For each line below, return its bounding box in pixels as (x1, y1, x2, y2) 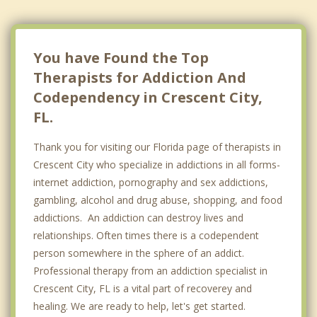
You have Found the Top (33, 47, 209, 67)
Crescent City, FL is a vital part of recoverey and (33, 281, 252, 295)
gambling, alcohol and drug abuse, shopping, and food (33, 192, 282, 207)
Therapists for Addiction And (33, 67, 246, 87)
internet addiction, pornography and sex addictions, (33, 175, 268, 189)
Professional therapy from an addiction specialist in (33, 263, 267, 277)
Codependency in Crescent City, (33, 87, 263, 107)
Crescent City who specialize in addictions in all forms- (33, 157, 280, 171)
